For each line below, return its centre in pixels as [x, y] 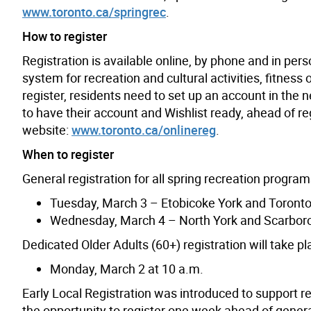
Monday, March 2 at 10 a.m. [127, 268]
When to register [68, 154]
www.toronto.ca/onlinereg [144, 129]
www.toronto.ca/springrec [94, 11]
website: [47, 129]
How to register [65, 36]
